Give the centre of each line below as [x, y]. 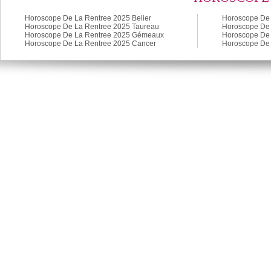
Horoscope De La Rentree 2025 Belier [88, 18]
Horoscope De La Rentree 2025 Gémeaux [94, 35]
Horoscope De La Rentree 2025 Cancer [90, 44]
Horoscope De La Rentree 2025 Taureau [92, 27]
